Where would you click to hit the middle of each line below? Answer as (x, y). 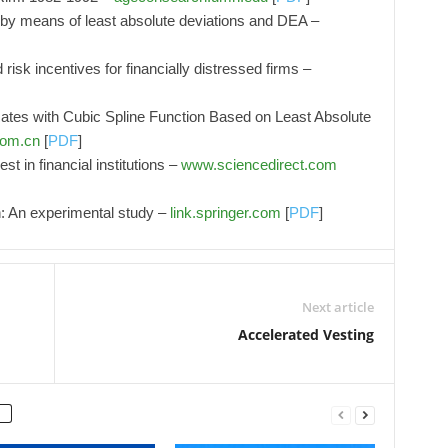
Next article (337, 307)
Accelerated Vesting (305, 334)
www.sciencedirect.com (258, 164)
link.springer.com (225, 212)
